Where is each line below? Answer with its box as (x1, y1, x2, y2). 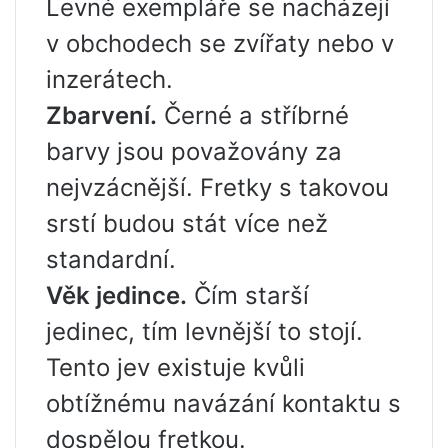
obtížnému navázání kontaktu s (46, 389, 401, 418)
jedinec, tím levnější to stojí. (46, 317, 363, 346)
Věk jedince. (46, 281, 187, 310)
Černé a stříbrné (157, 101, 349, 130)
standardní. (46, 245, 176, 274)
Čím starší (187, 281, 309, 310)
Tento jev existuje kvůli (46, 353, 305, 382)
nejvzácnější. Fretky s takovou (46, 173, 389, 202)
